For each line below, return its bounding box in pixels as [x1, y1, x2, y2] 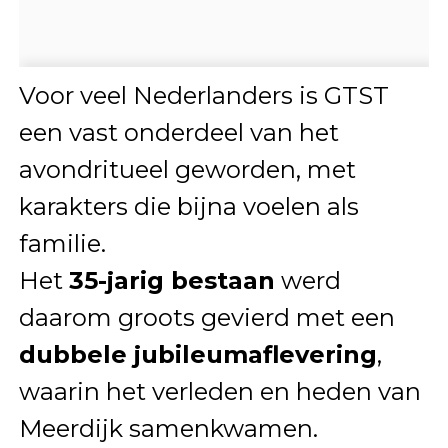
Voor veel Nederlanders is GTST [18, 80, 389, 110]
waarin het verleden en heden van [18, 376, 421, 406]
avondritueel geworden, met [18, 154, 356, 184]
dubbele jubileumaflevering [18, 339, 377, 369]
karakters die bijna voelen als [18, 191, 359, 221]
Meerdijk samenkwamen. [18, 413, 318, 443]
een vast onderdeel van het [18, 117, 339, 147]
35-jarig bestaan [68, 265, 275, 295]
